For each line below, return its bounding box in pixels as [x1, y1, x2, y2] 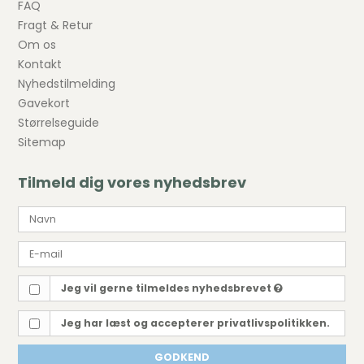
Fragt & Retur [18, 17, 93, 34]
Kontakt [18, 56, 63, 73]
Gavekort [18, 95, 71, 112]
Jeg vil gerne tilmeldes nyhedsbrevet [60, 281, 274, 296]
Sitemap [18, 134, 67, 151]
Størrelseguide [18, 115, 100, 132]
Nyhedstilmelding [18, 76, 116, 93]
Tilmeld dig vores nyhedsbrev [18, 172, 247, 193]
